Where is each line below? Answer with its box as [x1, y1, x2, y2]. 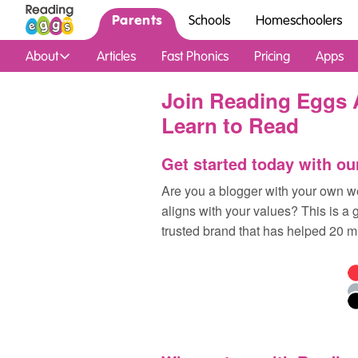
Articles [97, 47, 136, 65]
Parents [112, 10, 163, 29]
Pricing [254, 47, 290, 65]
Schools [188, 11, 230, 29]
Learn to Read [161, 110, 299, 140]
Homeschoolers [255, 11, 342, 29]
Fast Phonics [161, 47, 229, 65]
